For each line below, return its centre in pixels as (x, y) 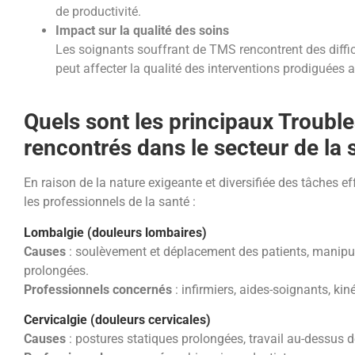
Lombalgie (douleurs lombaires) (115, 232)
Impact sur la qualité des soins (142, 30)
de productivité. (98, 11)
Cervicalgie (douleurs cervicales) (117, 320)
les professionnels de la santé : (110, 202)
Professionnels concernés (98, 289)
